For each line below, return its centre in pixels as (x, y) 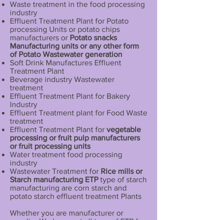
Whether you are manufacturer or (67, 213)
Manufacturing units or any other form (74, 46)
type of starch (123, 180)
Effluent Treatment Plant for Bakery (70, 96)
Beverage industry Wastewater (62, 80)
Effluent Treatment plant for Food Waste (79, 113)
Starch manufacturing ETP (54, 180)
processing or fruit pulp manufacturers (75, 138)
